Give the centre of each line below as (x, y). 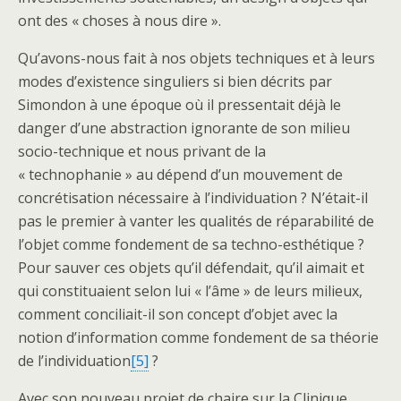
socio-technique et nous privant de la (142, 152)
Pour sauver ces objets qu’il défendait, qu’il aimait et (191, 268)
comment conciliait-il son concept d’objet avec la (178, 315)
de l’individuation (74, 361)
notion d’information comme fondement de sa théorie (198, 338)
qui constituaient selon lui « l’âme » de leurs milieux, (190, 291)
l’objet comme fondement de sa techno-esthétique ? (191, 245)
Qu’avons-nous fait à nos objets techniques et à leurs (196, 59)
